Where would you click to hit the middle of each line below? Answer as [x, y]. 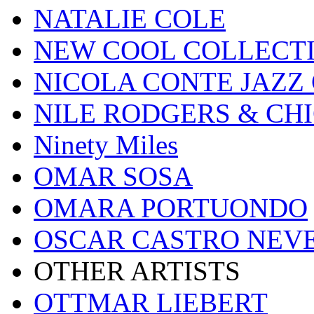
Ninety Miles [106, 145]
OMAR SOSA [113, 177]
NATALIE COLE [130, 19]
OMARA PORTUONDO [171, 208]
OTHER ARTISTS [137, 271]
